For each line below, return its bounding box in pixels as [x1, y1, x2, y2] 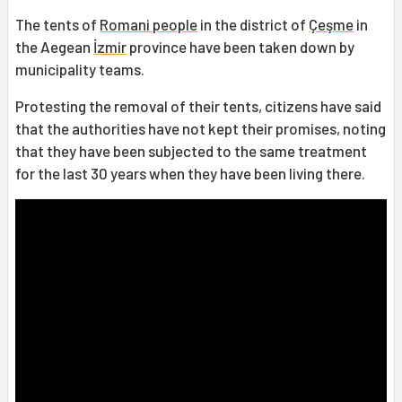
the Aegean [15, 38, 93, 57]
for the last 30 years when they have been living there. [15, 164, 365, 183]
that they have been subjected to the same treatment [15, 142, 367, 161]
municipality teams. [15, 60, 147, 79]
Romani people [100, 15, 197, 34]
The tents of [15, 15, 100, 34]
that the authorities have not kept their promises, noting [15, 119, 386, 138]
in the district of [197, 15, 309, 34]
